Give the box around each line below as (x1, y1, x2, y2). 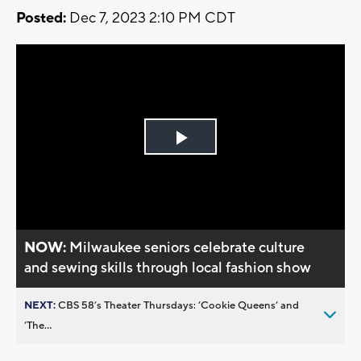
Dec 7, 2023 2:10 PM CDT (66, 9, 235, 28)
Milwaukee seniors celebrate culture (69, 238, 305, 257)
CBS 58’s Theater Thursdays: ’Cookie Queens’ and (58, 298, 299, 312)
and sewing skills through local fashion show (24, 258, 312, 277)
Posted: (16, 9, 66, 28)
